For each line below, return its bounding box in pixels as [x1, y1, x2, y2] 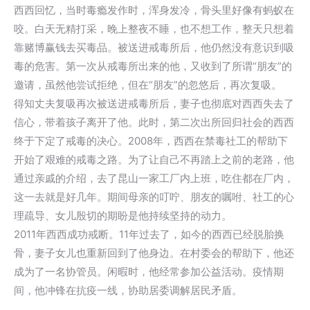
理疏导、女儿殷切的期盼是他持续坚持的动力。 [14, 209, 232, 222]
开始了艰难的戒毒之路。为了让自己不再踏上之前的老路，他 [14, 153, 294, 166]
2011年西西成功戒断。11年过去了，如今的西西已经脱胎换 [14, 228, 284, 241]
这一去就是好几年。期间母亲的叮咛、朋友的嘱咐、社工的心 [14, 190, 294, 203]
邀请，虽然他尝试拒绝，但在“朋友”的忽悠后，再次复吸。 [14, 78, 282, 91]
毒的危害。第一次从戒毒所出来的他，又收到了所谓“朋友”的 [14, 60, 292, 73]
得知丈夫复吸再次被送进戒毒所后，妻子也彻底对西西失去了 [14, 97, 294, 110]
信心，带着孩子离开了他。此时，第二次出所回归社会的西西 [14, 116, 294, 129]
